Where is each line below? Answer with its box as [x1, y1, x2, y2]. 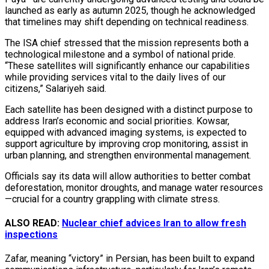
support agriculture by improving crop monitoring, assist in [5, 138, 248, 150]
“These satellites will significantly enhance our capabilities [5, 59, 250, 71]
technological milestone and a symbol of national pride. [5, 48, 235, 60]
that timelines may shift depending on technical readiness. [5, 16, 249, 28]
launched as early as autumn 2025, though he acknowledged [5, 4, 255, 16]
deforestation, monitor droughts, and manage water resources [5, 181, 263, 193]
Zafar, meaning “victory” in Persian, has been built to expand [5, 253, 255, 265]
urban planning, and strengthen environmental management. [5, 149, 251, 161]
